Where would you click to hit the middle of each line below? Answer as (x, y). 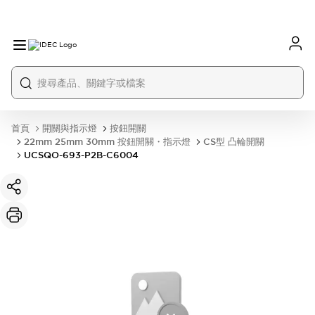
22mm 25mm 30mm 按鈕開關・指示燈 (107, 142)
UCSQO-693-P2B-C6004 (81, 155)
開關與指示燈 (70, 128)
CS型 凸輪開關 (234, 142)
